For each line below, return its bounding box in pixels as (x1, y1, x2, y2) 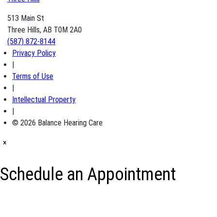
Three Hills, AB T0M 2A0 (7, 25, 82, 35)
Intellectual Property (12, 95, 76, 105)
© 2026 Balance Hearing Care (12, 118, 103, 128)
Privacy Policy (12, 48, 56, 58)
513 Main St (7, 14, 44, 23)
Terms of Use (12, 72, 53, 81)
